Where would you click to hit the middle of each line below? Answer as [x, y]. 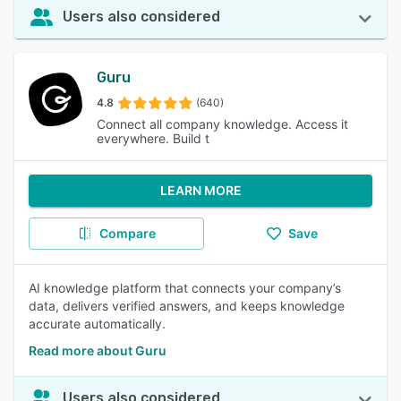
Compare [127, 233]
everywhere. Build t [153, 138]
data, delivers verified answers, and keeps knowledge [187, 306]
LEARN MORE [200, 190]
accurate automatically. [97, 324]
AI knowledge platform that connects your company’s [185, 288]
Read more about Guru [98, 350]
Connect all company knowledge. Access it [222, 124]
